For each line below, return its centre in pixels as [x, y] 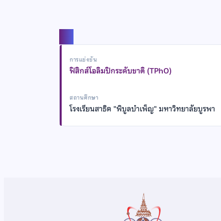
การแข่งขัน [84, 59]
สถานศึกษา [84, 97]
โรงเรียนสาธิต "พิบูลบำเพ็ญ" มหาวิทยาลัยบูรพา [142, 109]
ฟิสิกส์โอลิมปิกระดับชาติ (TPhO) [121, 71]
